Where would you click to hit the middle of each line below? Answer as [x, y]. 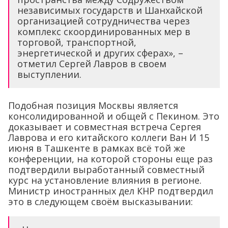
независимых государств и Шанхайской [110, 10]
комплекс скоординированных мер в [104, 32]
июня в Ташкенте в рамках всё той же [97, 148]
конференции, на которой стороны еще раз [110, 159]
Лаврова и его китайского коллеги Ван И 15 [109, 138]
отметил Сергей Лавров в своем [92, 64]
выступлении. [49, 75]
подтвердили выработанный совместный [106, 170]
